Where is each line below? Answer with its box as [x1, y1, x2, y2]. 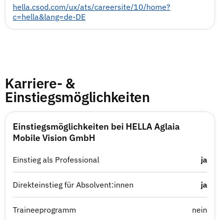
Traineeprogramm [13, 205, 76, 215]
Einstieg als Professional [13, 155, 99, 165]
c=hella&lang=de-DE [13, 12, 85, 22]
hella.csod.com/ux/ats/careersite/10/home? [13, 2, 170, 12]
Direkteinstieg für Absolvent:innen [13, 180, 134, 190]
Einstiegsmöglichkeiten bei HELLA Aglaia [13, 121, 180, 132]
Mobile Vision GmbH [13, 132, 95, 143]
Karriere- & [5, 74, 75, 92]
